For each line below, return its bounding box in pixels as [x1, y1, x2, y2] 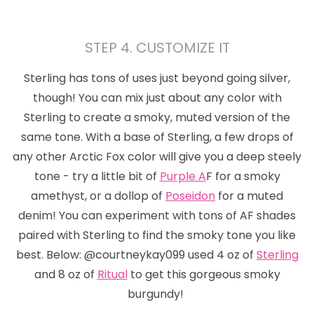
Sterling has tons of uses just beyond [24, 70, 226, 87]
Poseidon [165, 188, 215, 205]
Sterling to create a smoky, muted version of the [24, 109, 290, 126]
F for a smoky [205, 168, 280, 185]
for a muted [215, 188, 283, 205]
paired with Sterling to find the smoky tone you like [18, 227, 296, 244]
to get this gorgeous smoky [127, 266, 280, 283]
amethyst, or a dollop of [31, 188, 165, 205]
